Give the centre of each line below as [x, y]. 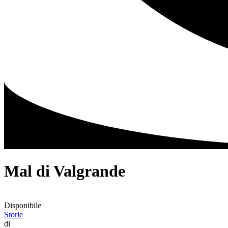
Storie [13, 214]
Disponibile [23, 205]
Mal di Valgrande [65, 171]
